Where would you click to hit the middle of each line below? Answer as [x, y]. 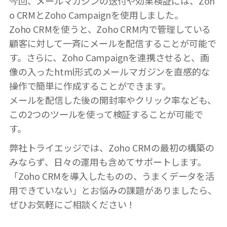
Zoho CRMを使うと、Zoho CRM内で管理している [110, 29]
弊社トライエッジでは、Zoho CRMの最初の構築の [112, 147]
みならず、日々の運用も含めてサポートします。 [108, 161]
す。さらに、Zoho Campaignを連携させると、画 [109, 57]
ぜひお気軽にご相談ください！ [72, 204]
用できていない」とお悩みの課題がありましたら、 [113, 190]
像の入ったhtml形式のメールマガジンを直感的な [110, 71]
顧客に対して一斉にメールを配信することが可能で [113, 43]
